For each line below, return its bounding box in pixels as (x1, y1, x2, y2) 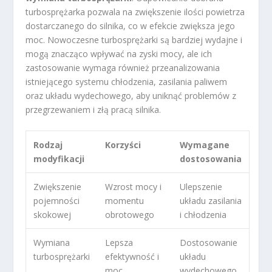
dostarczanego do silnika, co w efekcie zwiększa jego (25, 20, 236, 32)
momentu (105, 194, 144, 206)
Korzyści (105, 138, 141, 151)
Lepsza (105, 236, 134, 248)
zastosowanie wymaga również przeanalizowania (25, 62, 220, 74)
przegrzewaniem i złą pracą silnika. (25, 104, 161, 116)
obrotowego (105, 208, 155, 220)
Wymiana (33, 236, 70, 248)
